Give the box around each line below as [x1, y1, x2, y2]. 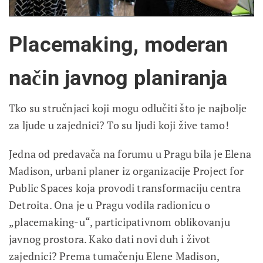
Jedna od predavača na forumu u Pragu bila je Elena [9, 146, 251, 161]
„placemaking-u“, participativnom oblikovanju [9, 214, 230, 229]
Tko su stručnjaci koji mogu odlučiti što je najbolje [9, 100, 247, 115]
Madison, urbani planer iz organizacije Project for [9, 163, 244, 178]
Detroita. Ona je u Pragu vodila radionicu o [9, 197, 211, 212]
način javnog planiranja [9, 65, 228, 90]
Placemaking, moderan [9, 32, 228, 57]
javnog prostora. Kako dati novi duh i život [9, 231, 211, 246]
